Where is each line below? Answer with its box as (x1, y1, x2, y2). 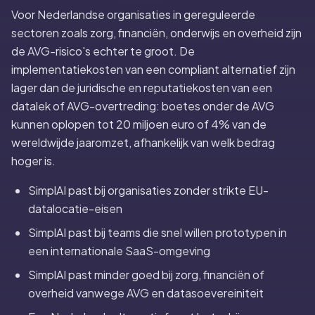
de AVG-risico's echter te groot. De (11, 44, 195, 58)
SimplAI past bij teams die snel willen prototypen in (28, 225, 287, 240)
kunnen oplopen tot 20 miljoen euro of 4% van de (11, 117, 266, 131)
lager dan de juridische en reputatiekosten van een (11, 80, 272, 95)
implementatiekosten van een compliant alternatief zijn (11, 62, 295, 77)
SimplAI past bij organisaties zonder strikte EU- (28, 183, 269, 198)
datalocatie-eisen (28, 201, 122, 216)
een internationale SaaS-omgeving (28, 243, 210, 258)
